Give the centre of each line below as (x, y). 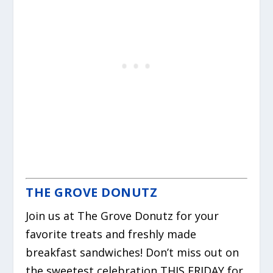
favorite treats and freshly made (111, 234)
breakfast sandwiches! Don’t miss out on (133, 252)
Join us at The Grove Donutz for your (122, 215)
